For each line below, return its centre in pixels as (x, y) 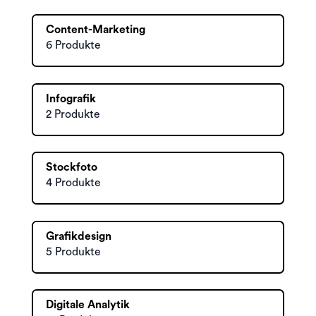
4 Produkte (73, 183)
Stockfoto (72, 167)
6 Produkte (73, 45)
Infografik (71, 98)
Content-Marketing (96, 30)
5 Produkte (73, 251)
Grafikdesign (79, 236)
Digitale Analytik (88, 305)
